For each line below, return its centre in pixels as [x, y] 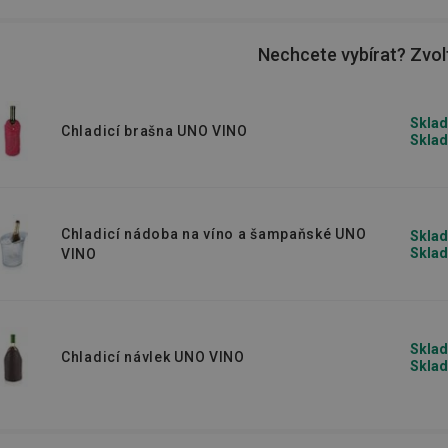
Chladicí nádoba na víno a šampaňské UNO [214, 234]
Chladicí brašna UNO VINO [154, 131]
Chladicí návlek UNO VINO [153, 357]
